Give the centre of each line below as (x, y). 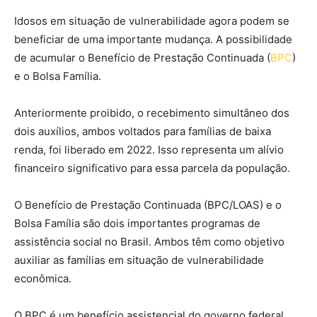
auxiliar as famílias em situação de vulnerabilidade (139, 260)
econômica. (43, 279)
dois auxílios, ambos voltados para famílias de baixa (143, 132)
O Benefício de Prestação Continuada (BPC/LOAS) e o (148, 205)
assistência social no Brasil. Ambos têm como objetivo (149, 242)
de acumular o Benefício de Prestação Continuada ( (142, 58)
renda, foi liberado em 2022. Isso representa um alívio (149, 150)
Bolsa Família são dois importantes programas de (137, 224)
